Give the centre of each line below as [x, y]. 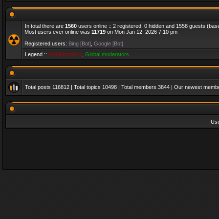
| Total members [137, 87]
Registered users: [46, 44]
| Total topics [86, 87]
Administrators [65, 54]
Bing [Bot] [80, 44]
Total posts [39, 87]
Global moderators [107, 54]
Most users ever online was [58, 32]
